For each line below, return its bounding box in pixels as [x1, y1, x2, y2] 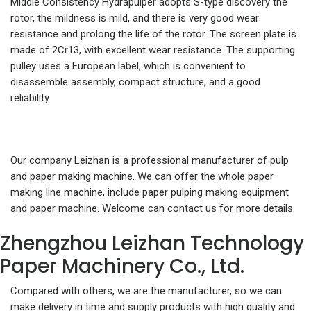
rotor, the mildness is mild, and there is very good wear [10, 12, 259, 24]
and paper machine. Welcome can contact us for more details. [10, 202, 295, 215]
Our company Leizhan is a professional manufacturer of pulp [10, 154, 289, 167]
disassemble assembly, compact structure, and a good [10, 76, 260, 88]
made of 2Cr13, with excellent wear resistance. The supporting [10, 44, 295, 56]
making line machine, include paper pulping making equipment [10, 186, 289, 199]
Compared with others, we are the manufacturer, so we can [10, 285, 282, 297]
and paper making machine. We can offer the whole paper [10, 170, 274, 183]
